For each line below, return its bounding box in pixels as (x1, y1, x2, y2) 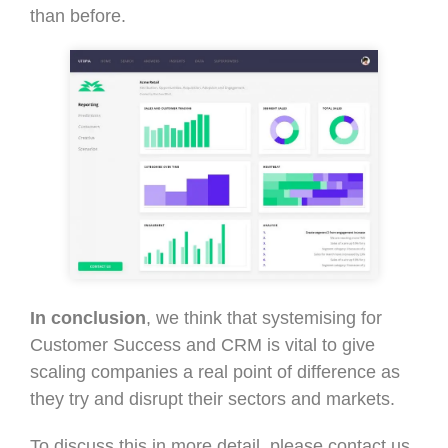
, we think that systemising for (146, 308, 382, 329)
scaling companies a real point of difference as (30, 362, 400, 383)
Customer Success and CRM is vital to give (30, 335, 375, 356)
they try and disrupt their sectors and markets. (30, 389, 395, 410)
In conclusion (30, 308, 146, 329)
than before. (30, 5, 131, 26)
